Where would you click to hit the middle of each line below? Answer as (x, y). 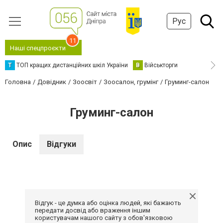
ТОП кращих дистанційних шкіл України (72, 65)
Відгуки (61, 144)
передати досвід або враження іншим (93, 210)
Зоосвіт (85, 82)
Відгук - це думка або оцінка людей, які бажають (108, 203)
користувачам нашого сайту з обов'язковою (104, 218)
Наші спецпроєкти (38, 48)
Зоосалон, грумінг (131, 82)
